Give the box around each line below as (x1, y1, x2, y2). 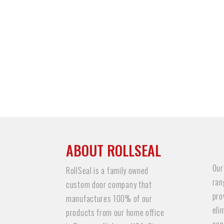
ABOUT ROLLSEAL (66, 140, 161, 160)
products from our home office (66, 206, 164, 218)
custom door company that (66, 178, 152, 190)
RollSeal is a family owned (66, 164, 149, 176)
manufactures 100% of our (66, 192, 152, 204)
